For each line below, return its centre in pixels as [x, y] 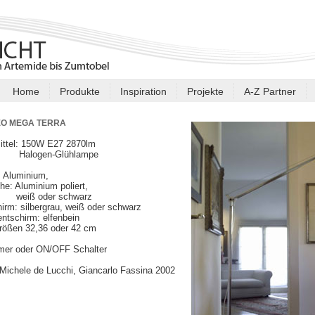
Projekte [205, 91]
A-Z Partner [270, 91]
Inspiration [143, 91]
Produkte [80, 91]
